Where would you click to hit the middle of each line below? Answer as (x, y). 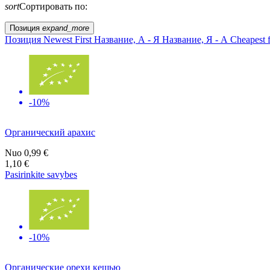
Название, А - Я (128, 39)
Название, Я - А (196, 39)
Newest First (69, 39)
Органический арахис (50, 132)
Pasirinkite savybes (41, 174)
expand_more (66, 28)
